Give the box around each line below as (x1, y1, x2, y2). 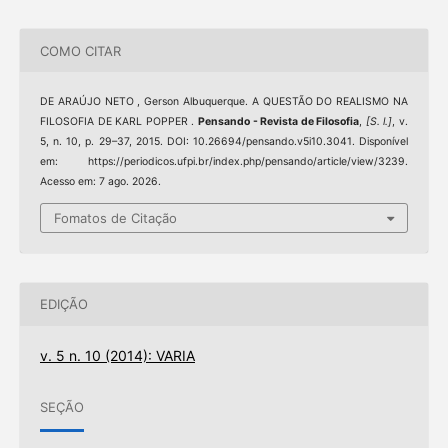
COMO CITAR (39, 42, 121, 59)
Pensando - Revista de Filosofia (197, 115, 360, 129)
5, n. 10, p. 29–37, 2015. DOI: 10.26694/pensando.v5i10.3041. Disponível (39, 135, 409, 149)
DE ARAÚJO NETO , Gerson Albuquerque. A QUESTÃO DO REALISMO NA (39, 95, 409, 109)
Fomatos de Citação (54, 209, 177, 226)
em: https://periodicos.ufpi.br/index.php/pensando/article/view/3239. (39, 155, 409, 169)
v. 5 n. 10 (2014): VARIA (39, 346, 195, 364)
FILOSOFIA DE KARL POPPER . (39, 115, 198, 129)
